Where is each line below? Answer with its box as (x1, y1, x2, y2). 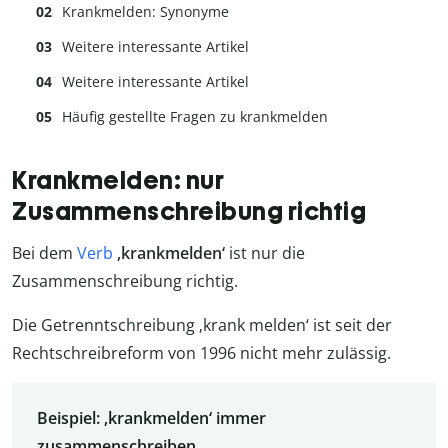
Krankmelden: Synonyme (62, 2, 229, 22)
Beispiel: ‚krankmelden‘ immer (36, 406, 266, 429)
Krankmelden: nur (12, 164, 224, 195)
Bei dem (12, 242, 77, 265)
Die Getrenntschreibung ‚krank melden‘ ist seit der (12, 314, 392, 337)
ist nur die (225, 242, 305, 265)
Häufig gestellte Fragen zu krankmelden (62, 107, 328, 127)
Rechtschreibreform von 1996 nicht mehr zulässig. (12, 342, 391, 365)
